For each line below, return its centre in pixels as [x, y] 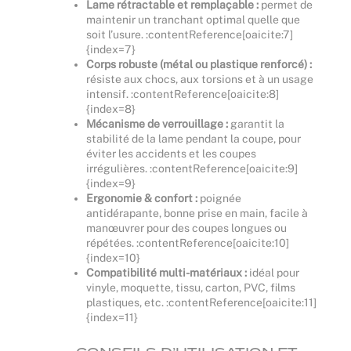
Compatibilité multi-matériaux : [166, 272]
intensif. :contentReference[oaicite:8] [183, 94]
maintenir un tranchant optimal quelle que [193, 19]
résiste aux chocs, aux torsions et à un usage [200, 79]
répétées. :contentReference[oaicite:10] [188, 242]
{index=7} [111, 49]
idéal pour [273, 272]
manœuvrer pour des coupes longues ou [186, 228]
